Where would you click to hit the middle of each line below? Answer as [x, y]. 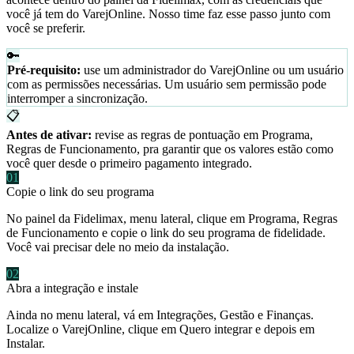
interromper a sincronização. [77, 99]
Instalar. [26, 344]
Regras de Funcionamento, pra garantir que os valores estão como [170, 149]
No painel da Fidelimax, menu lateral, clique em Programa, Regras [172, 219]
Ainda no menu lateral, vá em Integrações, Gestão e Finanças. [160, 315]
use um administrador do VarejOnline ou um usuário [212, 70]
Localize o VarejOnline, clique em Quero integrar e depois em [160, 330]
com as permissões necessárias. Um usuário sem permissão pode [167, 85]
